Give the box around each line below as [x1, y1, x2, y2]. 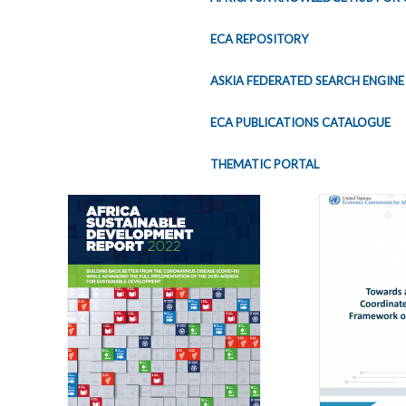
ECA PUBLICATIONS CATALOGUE [210, 115, 391, 130]
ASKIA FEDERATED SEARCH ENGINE [210, 73, 404, 88]
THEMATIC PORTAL [210, 157, 319, 171]
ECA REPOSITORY [210, 32, 308, 46]
